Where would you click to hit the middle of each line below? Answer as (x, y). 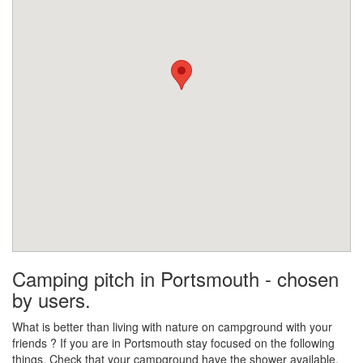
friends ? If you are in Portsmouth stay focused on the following (173, 343)
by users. (51, 300)
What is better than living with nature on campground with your (172, 327)
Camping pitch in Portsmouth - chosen (175, 279)
